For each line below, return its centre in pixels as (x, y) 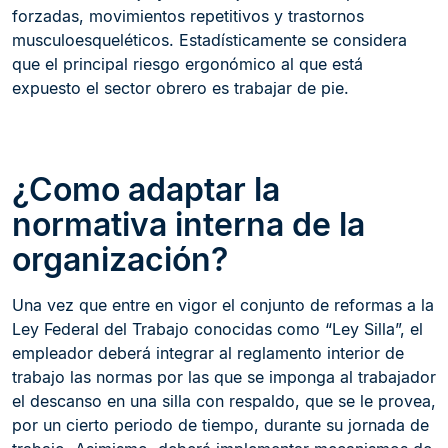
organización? (120, 259)
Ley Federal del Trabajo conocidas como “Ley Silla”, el (217, 329)
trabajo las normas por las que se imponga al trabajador (224, 377)
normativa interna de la (188, 224)
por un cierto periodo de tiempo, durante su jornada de (220, 425)
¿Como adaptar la (146, 189)
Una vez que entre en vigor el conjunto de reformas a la (223, 305)
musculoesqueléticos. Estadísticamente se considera (209, 40)
